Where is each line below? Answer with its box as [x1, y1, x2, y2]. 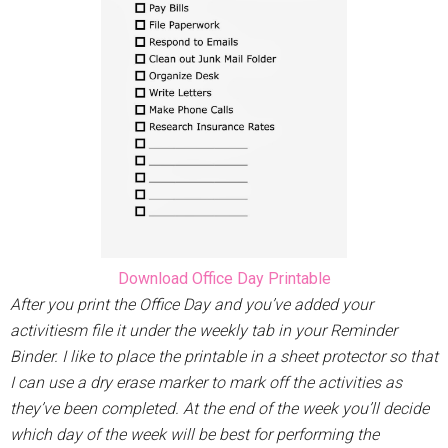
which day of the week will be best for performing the [10, 425, 379, 445]
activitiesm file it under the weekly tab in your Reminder [10, 321, 397, 341]
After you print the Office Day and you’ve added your [10, 295, 373, 315]
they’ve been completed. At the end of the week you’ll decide [10, 399, 429, 419]
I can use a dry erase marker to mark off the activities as [10, 373, 402, 393]
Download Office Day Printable [117, 269, 331, 289]
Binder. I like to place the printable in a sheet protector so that [10, 347, 438, 367]
